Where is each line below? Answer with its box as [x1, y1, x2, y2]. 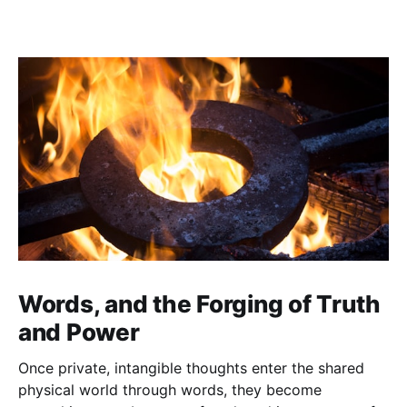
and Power [18, 318, 140, 347]
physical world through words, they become [18, 381, 322, 400]
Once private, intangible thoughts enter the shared [18, 359, 364, 378]
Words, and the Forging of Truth [18, 290, 381, 319]
